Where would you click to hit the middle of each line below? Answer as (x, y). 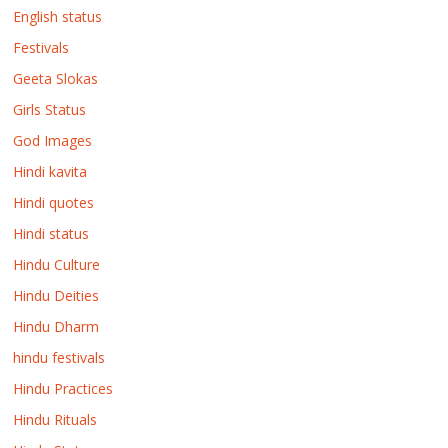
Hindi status (51, 233)
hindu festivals (59, 357)
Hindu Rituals (55, 419)
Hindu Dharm (56, 326)
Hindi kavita (50, 171)
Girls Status (50, 109)
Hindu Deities (56, 295)
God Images (53, 140)
